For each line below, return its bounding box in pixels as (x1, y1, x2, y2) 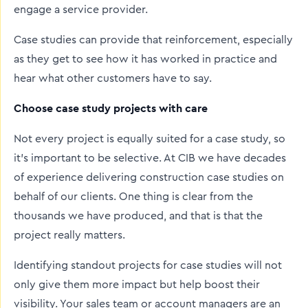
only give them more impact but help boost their (14, 279, 260, 290)
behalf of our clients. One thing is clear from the (14, 191, 253, 202)
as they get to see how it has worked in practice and (14, 54, 277, 65)
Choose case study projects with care (14, 101, 208, 115)
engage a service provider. (14, 4, 148, 15)
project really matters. (14, 230, 125, 241)
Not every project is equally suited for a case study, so (14, 133, 285, 144)
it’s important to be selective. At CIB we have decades (14, 153, 286, 164)
